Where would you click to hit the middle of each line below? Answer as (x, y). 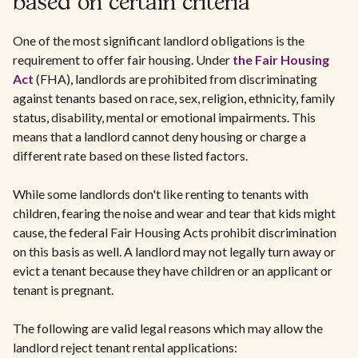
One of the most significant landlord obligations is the (159, 41)
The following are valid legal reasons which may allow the (168, 328)
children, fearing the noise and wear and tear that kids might (174, 213)
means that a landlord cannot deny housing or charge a (159, 137)
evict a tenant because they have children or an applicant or (173, 271)
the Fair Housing (281, 60)
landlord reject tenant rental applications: (125, 348)
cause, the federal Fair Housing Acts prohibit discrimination (175, 233)
